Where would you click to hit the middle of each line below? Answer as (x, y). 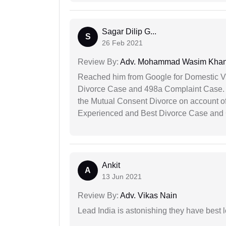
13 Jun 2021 (122, 177)
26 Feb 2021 (122, 43)
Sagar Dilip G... (129, 32)
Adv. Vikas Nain (148, 196)
